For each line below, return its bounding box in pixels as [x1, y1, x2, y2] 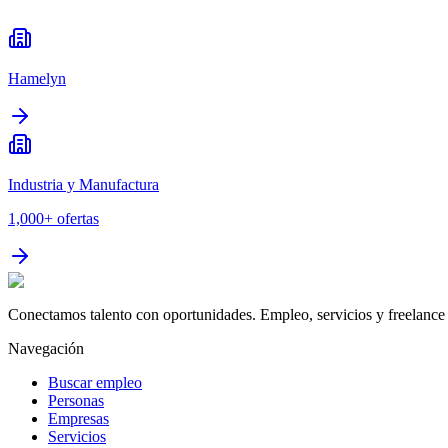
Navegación [8, 340, 84, 358]
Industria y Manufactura [8, 176, 159, 194]
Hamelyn [8, 70, 66, 88]
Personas [48, 392, 104, 410]
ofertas [57, 210, 99, 228]
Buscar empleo [48, 374, 142, 392]
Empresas [48, 410, 109, 428]
